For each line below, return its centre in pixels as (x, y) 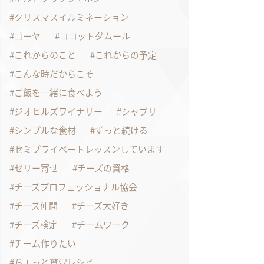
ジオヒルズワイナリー (58, 111)
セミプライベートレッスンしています (89, 149)
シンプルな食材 (45, 130)
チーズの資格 (103, 168)
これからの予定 (126, 55)
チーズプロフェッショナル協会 (76, 187)
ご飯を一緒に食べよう (58, 92)
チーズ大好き (103, 205)
